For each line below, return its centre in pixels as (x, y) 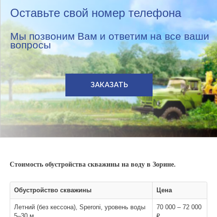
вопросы (31, 45)
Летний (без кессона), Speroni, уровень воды (80, 207)
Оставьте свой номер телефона (96, 13)
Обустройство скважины (53, 190)
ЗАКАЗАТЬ (109, 85)
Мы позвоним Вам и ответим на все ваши (110, 36)
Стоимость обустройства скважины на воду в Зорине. (93, 164)
